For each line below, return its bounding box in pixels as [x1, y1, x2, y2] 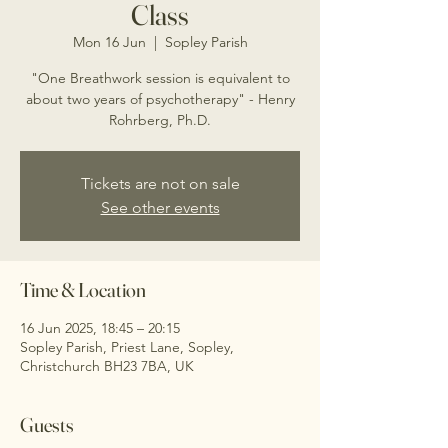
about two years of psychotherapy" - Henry [25, 90, 295, 109]
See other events [100, 198, 220, 218]
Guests [20, 412, 74, 438]
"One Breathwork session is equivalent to [30, 69, 290, 88]
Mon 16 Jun [72, 33, 146, 52]
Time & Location [20, 277, 146, 303]
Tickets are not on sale [80, 174, 240, 194]
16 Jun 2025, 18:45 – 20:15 [20, 319, 180, 338]
